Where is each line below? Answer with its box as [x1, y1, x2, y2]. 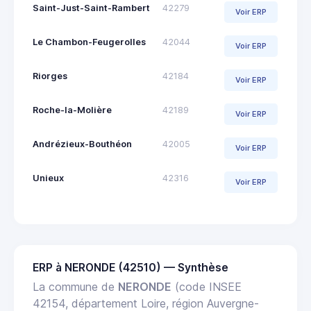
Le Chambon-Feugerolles [33, 36, 146, 47]
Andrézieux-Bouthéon [33, 138, 132, 149]
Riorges [33, 70, 67, 81]
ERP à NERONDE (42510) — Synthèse [33, 260, 228, 274]
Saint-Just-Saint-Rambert [33, 2, 150, 13]
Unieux [33, 172, 64, 183]
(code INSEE [171, 279, 242, 294]
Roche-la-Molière [33, 104, 112, 115]
